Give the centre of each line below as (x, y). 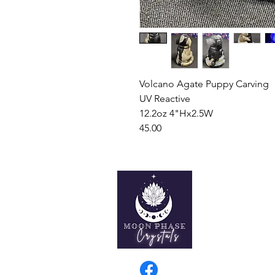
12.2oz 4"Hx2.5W (176, 113)
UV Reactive (165, 99)
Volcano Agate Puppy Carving (204, 84)
